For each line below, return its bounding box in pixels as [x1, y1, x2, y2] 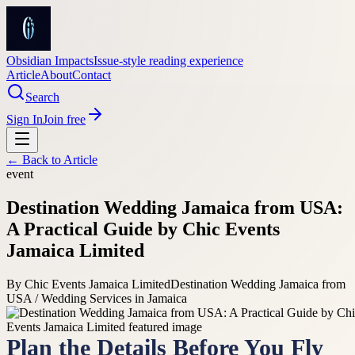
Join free [43, 113, 86, 126]
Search [25, 90, 59, 104]
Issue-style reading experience [94, 54, 243, 67]
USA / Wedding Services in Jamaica [6, 291, 187, 305]
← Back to [6, 153, 63, 166]
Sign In [6, 113, 43, 126]
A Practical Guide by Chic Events [6, 218, 280, 239]
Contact [72, 68, 111, 82]
